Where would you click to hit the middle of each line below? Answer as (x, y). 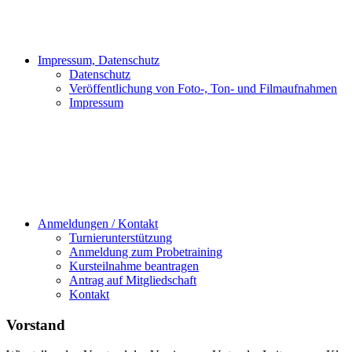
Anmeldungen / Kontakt (98, 224)
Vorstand (36, 324)
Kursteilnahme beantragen (134, 266)
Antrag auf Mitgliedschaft (133, 280)
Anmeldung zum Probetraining (146, 252)
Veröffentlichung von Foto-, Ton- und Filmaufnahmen (203, 88)
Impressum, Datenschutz (99, 60)
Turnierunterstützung (121, 238)
